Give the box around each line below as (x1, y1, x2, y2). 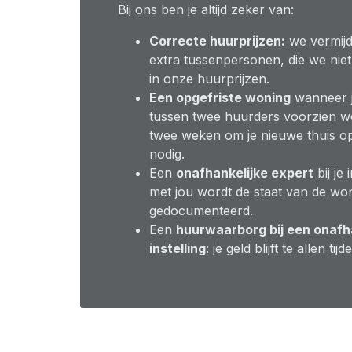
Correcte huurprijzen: (149, 33, 285, 49)
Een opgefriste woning (149, 90, 291, 105)
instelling (149, 240, 206, 256)
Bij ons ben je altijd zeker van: (118, 2, 294, 17)
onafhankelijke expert (176, 165, 313, 181)
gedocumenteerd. (149, 203, 253, 218)
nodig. (149, 146, 185, 162)
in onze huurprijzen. (149, 71, 269, 86)
